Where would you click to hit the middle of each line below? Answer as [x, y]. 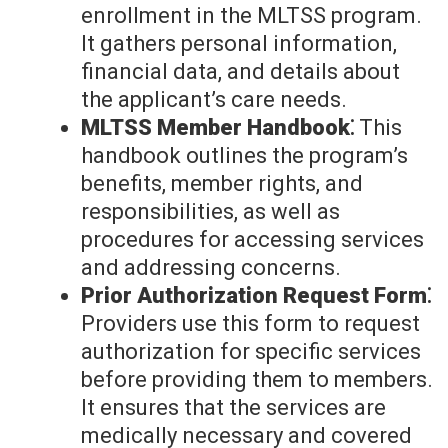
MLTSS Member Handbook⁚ [217, 128]
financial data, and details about [240, 72]
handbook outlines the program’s [244, 156]
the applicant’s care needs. [214, 100]
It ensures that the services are [233, 408]
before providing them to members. [257, 380]
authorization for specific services [251, 352]
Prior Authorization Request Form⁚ [256, 296]
